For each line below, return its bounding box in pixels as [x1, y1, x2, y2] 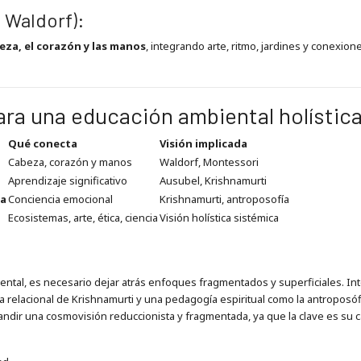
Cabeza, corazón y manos [7, 154, 132, 169]
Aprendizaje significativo [7, 172, 127, 188]
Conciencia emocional [7, 191, 113, 206]
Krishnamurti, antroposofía [159, 191, 289, 206]
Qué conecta [7, 135, 77, 151]
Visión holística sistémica [159, 210, 279, 225]
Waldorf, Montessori [159, 154, 259, 169]
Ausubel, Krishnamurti [159, 172, 267, 188]
